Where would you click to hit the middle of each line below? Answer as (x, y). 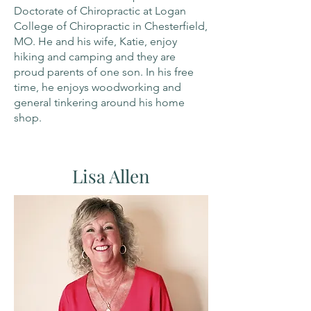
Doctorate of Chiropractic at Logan (100, 11)
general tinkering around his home (99, 102)
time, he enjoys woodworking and (98, 87)
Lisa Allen (111, 176)
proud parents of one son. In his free (104, 72)
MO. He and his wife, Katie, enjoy (95, 41)
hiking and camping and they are (95, 57)
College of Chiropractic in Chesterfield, (111, 26)
